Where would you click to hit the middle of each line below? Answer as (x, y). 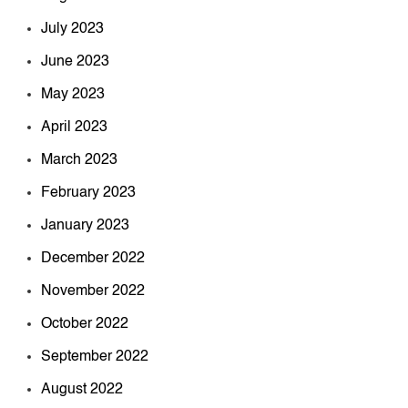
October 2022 (85, 324)
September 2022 (95, 357)
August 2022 (82, 389)
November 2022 (93, 291)
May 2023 (73, 94)
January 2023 (85, 225)
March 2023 (79, 160)
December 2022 (93, 258)
